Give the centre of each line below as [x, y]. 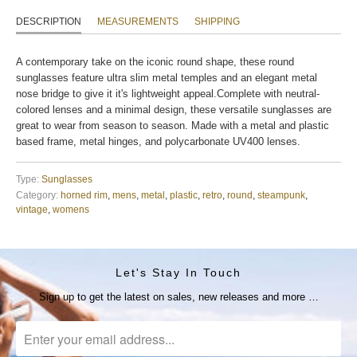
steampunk [281, 194]
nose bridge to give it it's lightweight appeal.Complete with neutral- [168, 93]
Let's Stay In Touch [178, 272]
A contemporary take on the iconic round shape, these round [155, 61]
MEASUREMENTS [138, 21]
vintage [32, 209]
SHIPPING [217, 21]
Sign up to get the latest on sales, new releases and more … [178, 297]
